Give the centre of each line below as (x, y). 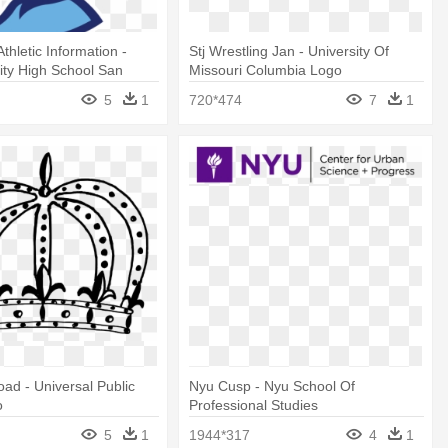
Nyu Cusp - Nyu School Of (272, 385)
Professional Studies (254, 404)
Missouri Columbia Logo (266, 70)
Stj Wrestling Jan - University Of (289, 51)
